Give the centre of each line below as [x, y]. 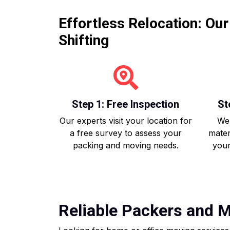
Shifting [84, 40]
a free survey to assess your [126, 133]
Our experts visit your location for [126, 121]
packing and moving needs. [126, 145]
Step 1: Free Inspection [126, 104]
